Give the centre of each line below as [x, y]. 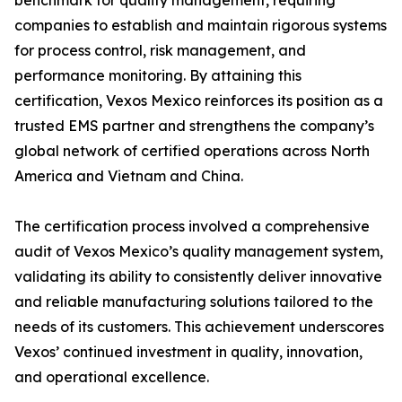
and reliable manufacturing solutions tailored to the [194, 301]
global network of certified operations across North [192, 151]
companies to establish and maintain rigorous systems [201, 25]
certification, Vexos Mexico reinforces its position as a [199, 100]
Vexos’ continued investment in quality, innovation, [188, 352]
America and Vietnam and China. [129, 176]
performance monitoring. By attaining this [158, 75]
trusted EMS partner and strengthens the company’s [194, 126]
